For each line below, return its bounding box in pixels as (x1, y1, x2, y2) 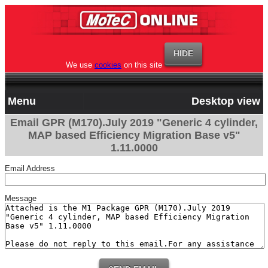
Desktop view (191, 95, 260, 107)
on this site (121, 60, 162, 69)
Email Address (5, 164, 55, 173)
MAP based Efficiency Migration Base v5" (28, 129, 240, 141)
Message (5, 194, 36, 203)
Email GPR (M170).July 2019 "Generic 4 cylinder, (10, 117, 258, 129)
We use (66, 60, 95, 69)
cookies (95, 60, 121, 69)
